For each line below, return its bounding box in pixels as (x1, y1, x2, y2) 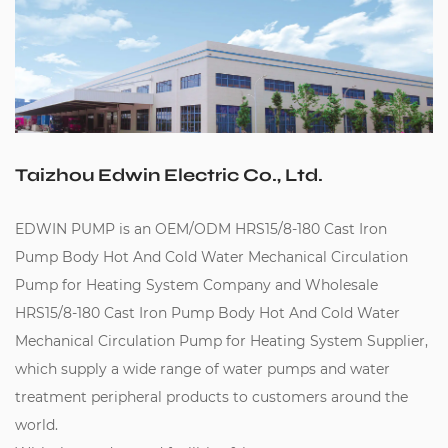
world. (15, 416, 58, 435)
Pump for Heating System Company (15, 276, 271, 295)
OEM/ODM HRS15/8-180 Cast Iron (155, 220, 387, 239)
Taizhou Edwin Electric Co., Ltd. (15, 164, 323, 187)
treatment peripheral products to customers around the (15, 388, 408, 407)
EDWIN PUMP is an (15, 220, 155, 239)
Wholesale (305, 276, 378, 295)
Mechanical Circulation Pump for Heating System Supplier (15, 332, 425, 351)
